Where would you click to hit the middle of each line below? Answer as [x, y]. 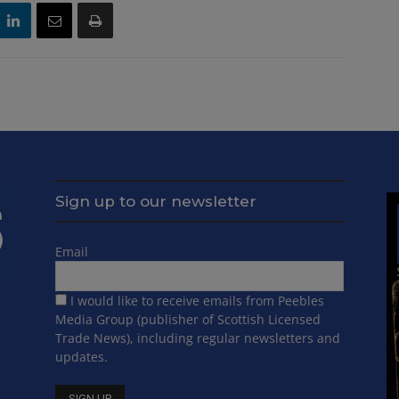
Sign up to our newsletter [156, 202]
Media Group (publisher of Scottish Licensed [188, 320]
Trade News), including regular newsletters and [198, 338]
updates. [81, 357]
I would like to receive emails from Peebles [197, 301]
